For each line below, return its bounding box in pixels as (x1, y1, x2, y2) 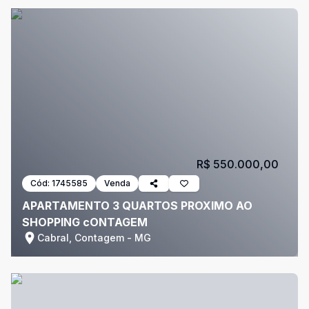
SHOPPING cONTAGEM (22, 215, 148, 229)
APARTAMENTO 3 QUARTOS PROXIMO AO (22, 199, 252, 212)
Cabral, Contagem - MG (37, 232, 151, 243)
